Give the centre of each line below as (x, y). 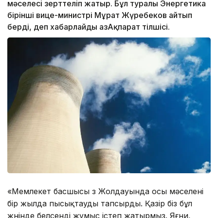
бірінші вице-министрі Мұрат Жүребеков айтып (100, 15)
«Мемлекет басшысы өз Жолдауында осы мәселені (105, 191)
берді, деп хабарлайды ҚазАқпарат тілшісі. (89, 27)
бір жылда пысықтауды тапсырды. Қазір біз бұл (100, 203)
